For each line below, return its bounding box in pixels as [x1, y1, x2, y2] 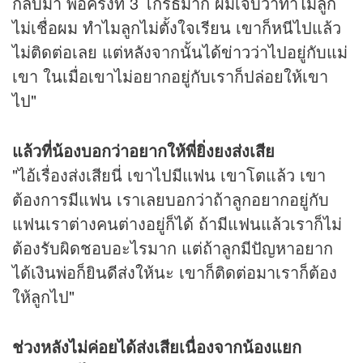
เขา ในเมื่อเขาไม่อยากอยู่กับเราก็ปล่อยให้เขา [12, 64, 328, 88]
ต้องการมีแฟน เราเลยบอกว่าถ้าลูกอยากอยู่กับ [12, 187, 329, 211]
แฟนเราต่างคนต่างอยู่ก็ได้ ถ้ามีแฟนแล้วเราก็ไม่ [12, 211, 342, 236]
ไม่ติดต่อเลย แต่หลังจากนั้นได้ [12, 40, 221, 64]
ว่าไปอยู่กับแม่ [250, 40, 348, 64]
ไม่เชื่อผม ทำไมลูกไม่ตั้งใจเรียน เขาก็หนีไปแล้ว [12, 15, 341, 40]
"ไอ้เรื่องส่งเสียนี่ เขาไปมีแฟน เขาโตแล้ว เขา [12, 163, 326, 187]
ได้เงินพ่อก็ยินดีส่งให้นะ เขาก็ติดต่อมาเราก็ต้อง [12, 260, 337, 284]
